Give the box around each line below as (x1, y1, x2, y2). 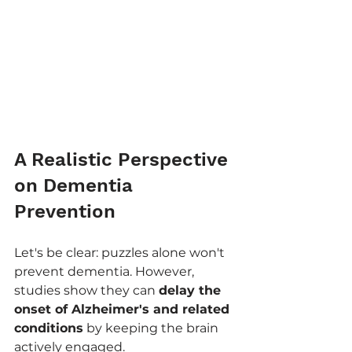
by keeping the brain (83, 320, 222, 335)
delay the (159, 282, 225, 298)
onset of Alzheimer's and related (14, 301, 233, 317)
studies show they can (14, 282, 159, 298)
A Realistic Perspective (14, 148, 233, 170)
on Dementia (14, 174, 138, 196)
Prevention (14, 200, 115, 222)
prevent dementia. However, (14, 263, 197, 279)
